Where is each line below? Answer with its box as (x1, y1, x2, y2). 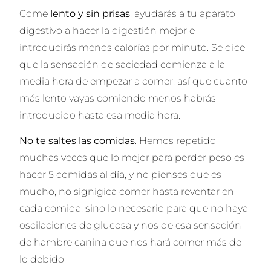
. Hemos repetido (135, 135, 217, 147)
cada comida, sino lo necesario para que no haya (19, 203, 249, 215)
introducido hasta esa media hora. (19, 109, 181, 122)
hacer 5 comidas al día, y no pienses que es (19, 169, 222, 181)
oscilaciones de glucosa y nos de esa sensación (19, 220, 242, 232)
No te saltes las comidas (19, 135, 135, 147)
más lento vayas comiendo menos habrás (19, 93, 217, 105)
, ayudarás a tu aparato (130, 8, 236, 20)
